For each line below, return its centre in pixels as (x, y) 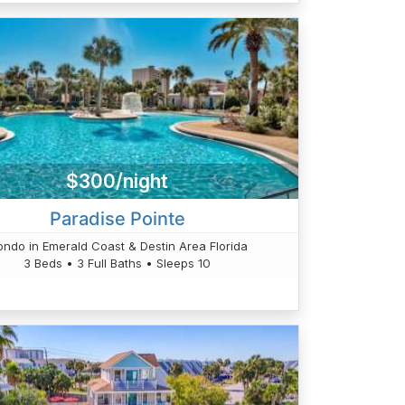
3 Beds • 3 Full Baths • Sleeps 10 (118, 264)
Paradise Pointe (117, 219)
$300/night (118, 181)
